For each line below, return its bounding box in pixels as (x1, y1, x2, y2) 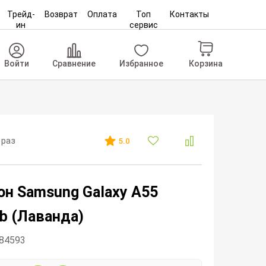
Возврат (44, 9, 78, 19)
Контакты (169, 9, 209, 19)
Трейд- (7, 9, 35, 19)
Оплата (87, 9, 118, 19)
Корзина (188, 58, 223, 68)
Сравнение (52, 59, 96, 68)
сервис (129, 20, 158, 30)
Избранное (119, 59, 164, 68)
